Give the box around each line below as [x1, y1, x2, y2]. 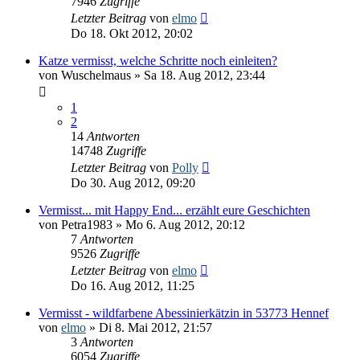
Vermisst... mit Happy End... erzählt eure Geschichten [39, 202, 310, 217]
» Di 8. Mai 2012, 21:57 [86, 320, 212, 334]
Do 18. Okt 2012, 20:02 [71, 26, 193, 40]
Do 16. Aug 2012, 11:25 [71, 278, 194, 292]
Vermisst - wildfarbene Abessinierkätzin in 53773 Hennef [39, 305, 329, 320]
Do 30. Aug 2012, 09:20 [71, 175, 195, 190]
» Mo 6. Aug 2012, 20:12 [112, 217, 245, 231]
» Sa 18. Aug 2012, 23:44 [131, 67, 265, 82]
